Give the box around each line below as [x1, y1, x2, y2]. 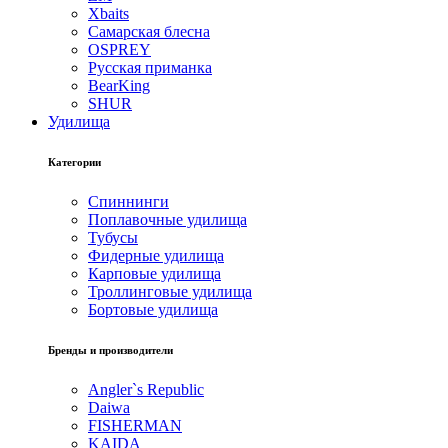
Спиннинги [88, 192, 169, 210]
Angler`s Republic [88, 380, 204, 398]
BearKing [88, 76, 150, 94]
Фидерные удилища [88, 246, 224, 264]
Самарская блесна [88, 22, 210, 40]
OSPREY [88, 40, 151, 58]
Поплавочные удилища [88, 210, 247, 228]
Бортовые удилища [88, 300, 218, 318]
